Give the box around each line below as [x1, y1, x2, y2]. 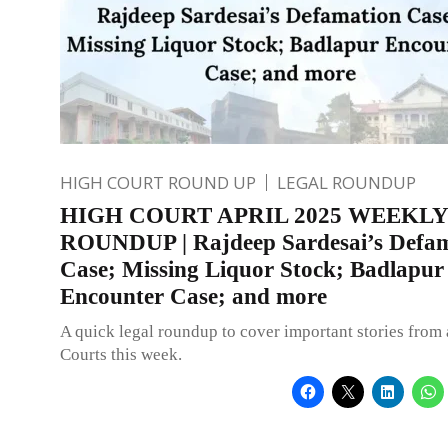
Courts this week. [60, 344, 182, 364]
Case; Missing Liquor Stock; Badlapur [60, 256, 444, 282]
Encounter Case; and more [60, 283, 327, 309]
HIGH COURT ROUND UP [60, 170, 256, 194]
